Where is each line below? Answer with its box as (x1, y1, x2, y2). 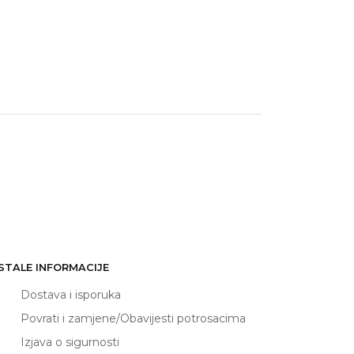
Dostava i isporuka (21, 287, 121, 302)
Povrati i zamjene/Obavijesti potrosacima (21, 311, 246, 326)
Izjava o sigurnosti (21, 334, 119, 349)
